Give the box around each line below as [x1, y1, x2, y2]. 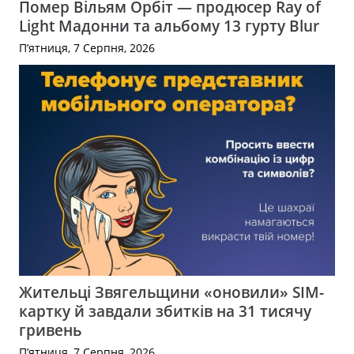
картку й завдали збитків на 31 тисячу [19, 300, 311, 322]
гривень [19, 319, 81, 341]
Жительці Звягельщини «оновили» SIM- [19, 281, 324, 303]
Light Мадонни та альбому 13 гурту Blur [19, 15, 319, 37]
